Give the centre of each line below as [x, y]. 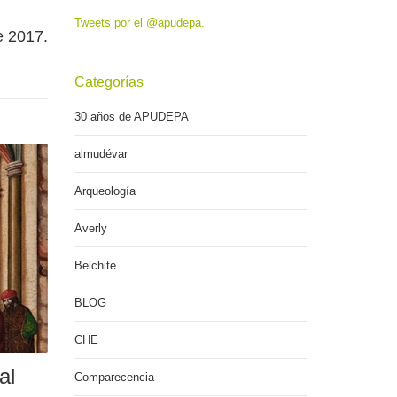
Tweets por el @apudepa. [139, 23]
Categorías [109, 82]
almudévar [101, 154]
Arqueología [105, 191]
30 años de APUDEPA [131, 117]
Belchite [95, 265]
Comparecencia [114, 377]
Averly [90, 228]
